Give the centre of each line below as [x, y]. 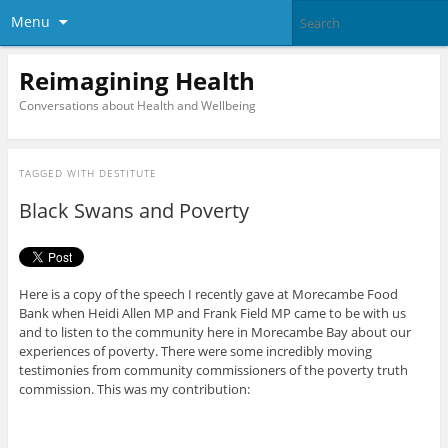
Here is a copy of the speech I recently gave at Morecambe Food [208, 294]
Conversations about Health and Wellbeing [137, 105]
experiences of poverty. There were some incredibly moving [195, 351]
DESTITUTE [127, 173]
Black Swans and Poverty [133, 211]
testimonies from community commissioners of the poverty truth [213, 370]
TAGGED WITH [58, 173]
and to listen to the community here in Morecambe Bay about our [214, 332]
